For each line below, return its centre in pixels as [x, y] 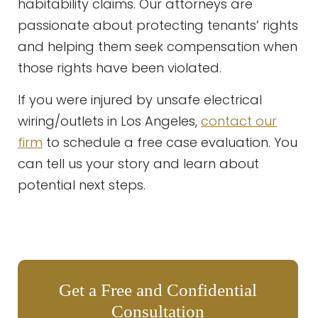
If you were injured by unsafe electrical [140, 100]
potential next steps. [82, 185]
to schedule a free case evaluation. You [170, 142]
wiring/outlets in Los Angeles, [109, 121]
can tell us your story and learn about [138, 164]
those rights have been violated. [120, 68]
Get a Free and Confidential [158, 290]
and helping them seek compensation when [158, 46]
